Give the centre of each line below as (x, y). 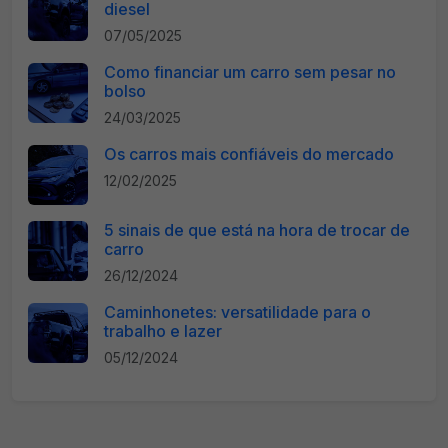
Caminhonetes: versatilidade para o (237, 312)
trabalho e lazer (163, 331)
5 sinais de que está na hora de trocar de (257, 230)
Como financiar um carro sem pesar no (250, 72)
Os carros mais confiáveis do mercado (249, 154)
